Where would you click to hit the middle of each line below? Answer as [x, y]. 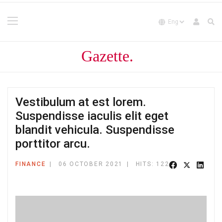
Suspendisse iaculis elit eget [92, 116]
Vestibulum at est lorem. [81, 102]
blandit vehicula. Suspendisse [95, 130]
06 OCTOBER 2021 [90, 164]
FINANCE [31, 164]
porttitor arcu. [53, 144]
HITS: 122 [152, 164]
